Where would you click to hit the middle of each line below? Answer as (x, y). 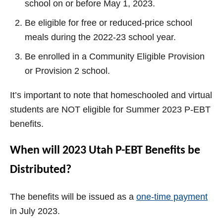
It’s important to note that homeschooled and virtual (111, 95)
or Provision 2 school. (67, 71)
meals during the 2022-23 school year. (100, 37)
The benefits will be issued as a (73, 197)
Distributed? (41, 170)
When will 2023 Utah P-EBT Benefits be (105, 151)
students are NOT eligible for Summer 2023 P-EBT (110, 110)
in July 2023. (35, 211)
